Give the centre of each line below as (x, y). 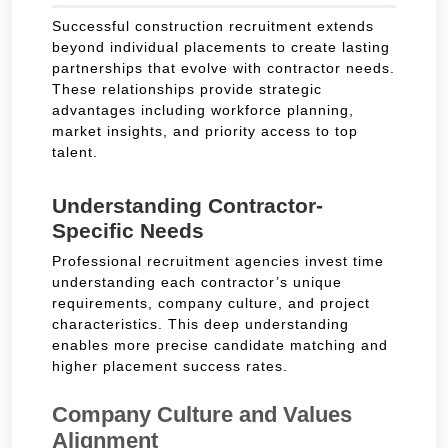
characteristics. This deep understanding (200, 323)
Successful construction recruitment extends (213, 25)
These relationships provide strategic (187, 88)
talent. (75, 151)
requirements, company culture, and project (211, 302)
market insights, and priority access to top (205, 130)
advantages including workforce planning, (203, 109)
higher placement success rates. (170, 365)
